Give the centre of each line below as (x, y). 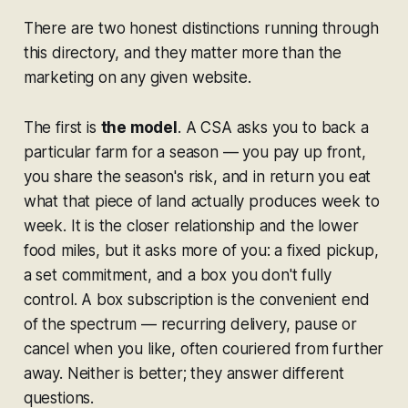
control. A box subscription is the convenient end (196, 299)
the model (139, 127)
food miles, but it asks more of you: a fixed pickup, (201, 250)
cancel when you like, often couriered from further (204, 348)
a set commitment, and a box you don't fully (177, 275)
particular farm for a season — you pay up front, (194, 152)
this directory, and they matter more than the (183, 52)
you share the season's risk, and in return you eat (197, 176)
